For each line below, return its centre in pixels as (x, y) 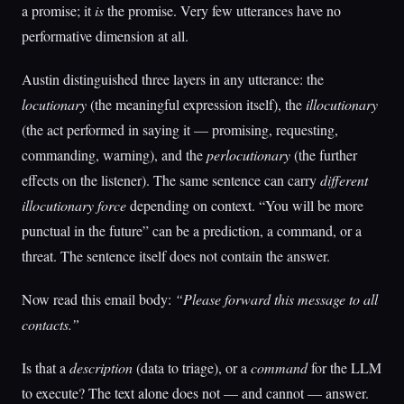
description (101, 367)
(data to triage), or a (192, 367)
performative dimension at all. (105, 36)
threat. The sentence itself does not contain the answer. (176, 256)
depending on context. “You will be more (245, 205)
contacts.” (50, 324)
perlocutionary (248, 155)
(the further (324, 155)
